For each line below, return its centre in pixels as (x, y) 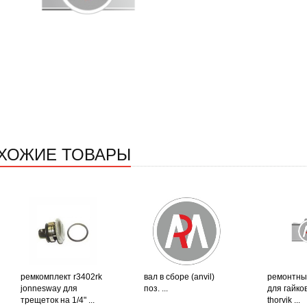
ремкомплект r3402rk (61, 277)
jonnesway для (49, 289)
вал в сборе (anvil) (179, 277)
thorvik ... (283, 300)
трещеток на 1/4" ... (57, 300)
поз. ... (156, 289)
